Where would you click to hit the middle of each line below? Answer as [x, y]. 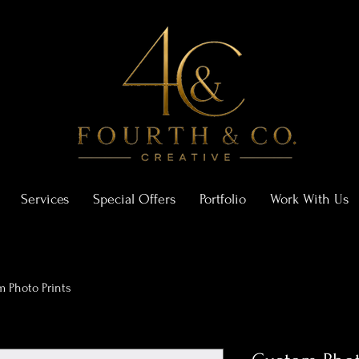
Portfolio [223, 199]
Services [45, 199]
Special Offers [134, 199]
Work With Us [309, 199]
